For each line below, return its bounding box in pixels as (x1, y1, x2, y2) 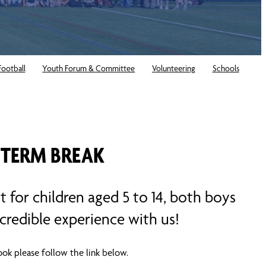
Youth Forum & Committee (42, 63, 135, 73)
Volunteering (151, 63, 195, 73)
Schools (212, 63, 239, 73)
